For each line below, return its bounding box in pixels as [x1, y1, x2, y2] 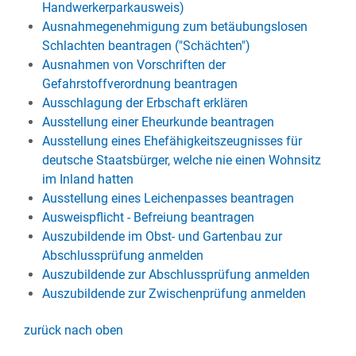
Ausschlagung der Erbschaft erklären [41, 95, 248, 110]
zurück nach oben [24, 323, 123, 338]
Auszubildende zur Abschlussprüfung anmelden [41, 267, 310, 282]
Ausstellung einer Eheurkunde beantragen [41, 114, 274, 130]
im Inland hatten [41, 172, 133, 187]
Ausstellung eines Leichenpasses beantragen [41, 191, 294, 206]
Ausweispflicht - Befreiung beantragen [41, 210, 254, 225]
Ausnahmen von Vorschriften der [41, 57, 226, 72]
